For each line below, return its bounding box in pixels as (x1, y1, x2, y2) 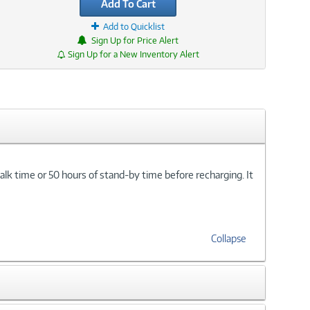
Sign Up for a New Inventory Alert (67, 49, 199, 60)
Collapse (211, 232, 246, 244)
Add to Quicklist (103, 21, 165, 32)
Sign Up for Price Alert (91, 35, 179, 46)
